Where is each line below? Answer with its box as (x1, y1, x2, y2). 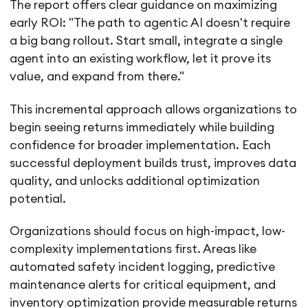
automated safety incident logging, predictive (10, 261, 276, 273)
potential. (10, 192, 67, 205)
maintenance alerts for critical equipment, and (10, 278, 276, 291)
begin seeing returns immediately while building (10, 121, 275, 133)
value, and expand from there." (10, 71, 185, 83)
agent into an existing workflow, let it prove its (10, 53, 272, 65)
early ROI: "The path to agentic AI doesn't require (10, 17, 291, 30)
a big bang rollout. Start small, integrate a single (10, 35, 283, 47)
